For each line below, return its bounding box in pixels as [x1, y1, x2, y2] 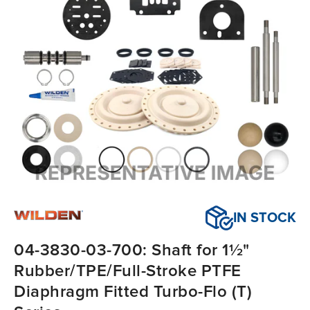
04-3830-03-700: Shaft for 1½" [14, 240, 250, 261]
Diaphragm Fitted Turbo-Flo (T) [14, 282, 252, 302]
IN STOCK [233, 210, 296, 227]
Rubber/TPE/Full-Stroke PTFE [14, 261, 241, 282]
